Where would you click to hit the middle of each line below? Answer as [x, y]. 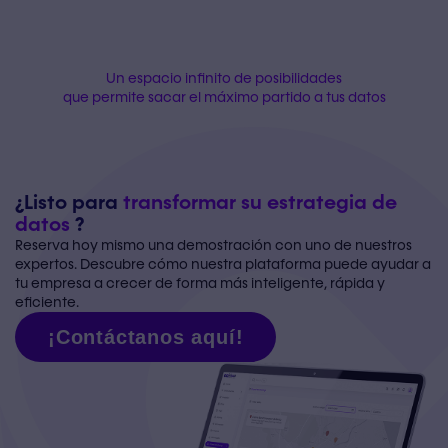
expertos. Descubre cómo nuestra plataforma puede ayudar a [223, 265]
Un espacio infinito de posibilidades [224, 78]
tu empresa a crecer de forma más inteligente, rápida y [200, 284]
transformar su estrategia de [260, 203]
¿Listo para [69, 203]
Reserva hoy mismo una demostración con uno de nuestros [213, 246]
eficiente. [47, 303]
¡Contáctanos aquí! [146, 337]
